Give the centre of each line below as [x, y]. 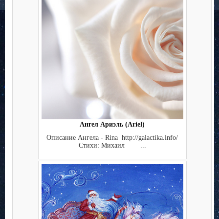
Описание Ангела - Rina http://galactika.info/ [112, 137]
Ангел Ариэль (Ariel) [112, 125]
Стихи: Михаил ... [112, 145]
